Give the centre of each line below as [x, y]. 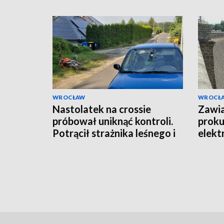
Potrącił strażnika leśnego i [114, 133]
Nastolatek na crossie [102, 109]
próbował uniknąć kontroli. [113, 121]
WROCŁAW [69, 97]
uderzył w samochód [99, 145]
